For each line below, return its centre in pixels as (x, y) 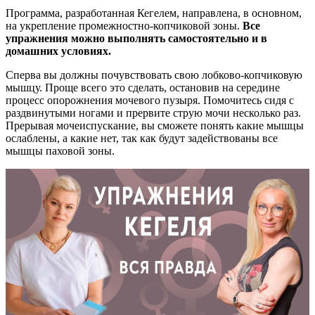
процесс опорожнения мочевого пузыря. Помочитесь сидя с (150, 100)
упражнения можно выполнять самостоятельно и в (136, 38)
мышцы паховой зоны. (60, 150)
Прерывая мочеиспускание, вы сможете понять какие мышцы (155, 125)
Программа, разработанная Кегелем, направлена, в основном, (154, 13)
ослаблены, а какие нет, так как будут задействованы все (142, 138)
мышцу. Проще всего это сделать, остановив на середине (143, 87)
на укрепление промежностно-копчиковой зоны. (124, 25)
